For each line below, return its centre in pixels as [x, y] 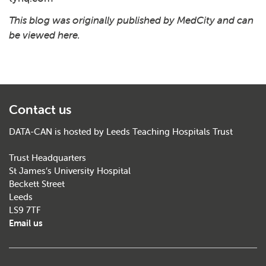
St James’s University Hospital [70, 171]
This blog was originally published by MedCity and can [131, 20]
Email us [26, 223]
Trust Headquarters [47, 158]
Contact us [40, 109]
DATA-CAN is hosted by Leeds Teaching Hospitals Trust [121, 132]
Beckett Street [37, 184]
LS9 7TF [25, 210]
